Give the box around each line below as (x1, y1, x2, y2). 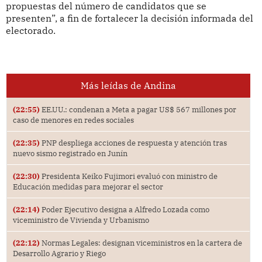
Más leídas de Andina (80, 79, 176, 91)
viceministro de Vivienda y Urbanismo (12, 215, 149, 225)
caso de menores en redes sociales (12, 115, 134, 125)
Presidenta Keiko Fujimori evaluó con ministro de (39, 171, 218, 181)
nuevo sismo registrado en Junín (12, 148, 127, 158)
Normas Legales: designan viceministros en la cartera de (39, 237, 242, 247)
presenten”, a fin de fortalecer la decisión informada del (5, 12, 253, 25)
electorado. (5, 25, 56, 37)
